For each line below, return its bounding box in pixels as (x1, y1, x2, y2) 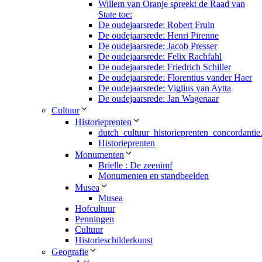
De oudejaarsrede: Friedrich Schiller (98, 62, 231, 73)
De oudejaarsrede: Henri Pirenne (98, 30, 219, 41)
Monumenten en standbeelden (98, 171, 209, 181)
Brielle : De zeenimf (98, 160, 173, 171)
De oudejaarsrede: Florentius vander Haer (98, 73, 252, 83)
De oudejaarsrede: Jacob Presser (98, 41, 217, 51)
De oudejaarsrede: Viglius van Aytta (98, 83, 231, 94)
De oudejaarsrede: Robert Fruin (98, 20, 215, 30)
